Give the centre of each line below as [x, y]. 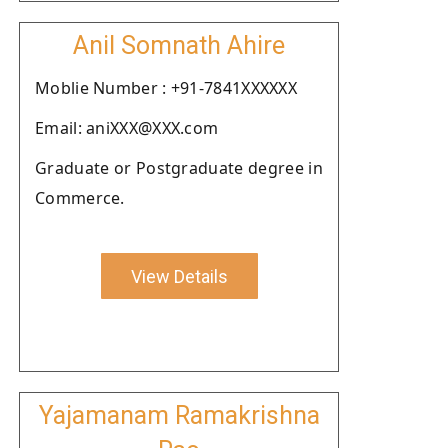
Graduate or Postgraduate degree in [179, 168]
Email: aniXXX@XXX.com [127, 128]
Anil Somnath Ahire [179, 45]
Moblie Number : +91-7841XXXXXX [166, 88]
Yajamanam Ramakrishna [179, 415]
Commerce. [80, 198]
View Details [179, 276]
